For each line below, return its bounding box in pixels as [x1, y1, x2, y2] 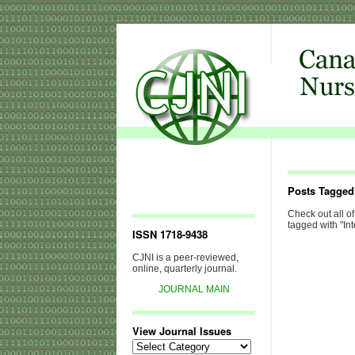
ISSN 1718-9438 [132, 227, 208, 242]
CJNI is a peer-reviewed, [132, 252, 239, 263]
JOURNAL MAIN [158, 284, 230, 295]
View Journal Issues [132, 323, 231, 338]
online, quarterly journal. [132, 263, 237, 274]
